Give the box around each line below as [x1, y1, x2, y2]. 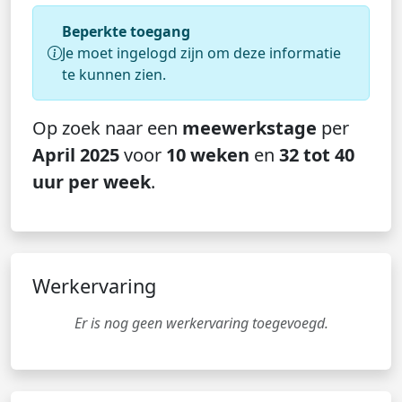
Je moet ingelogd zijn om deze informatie [62, 43, 341, 63]
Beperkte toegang [62, 22, 190, 41]
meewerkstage [182, 116, 317, 140]
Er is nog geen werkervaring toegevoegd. [74, 313, 328, 333]
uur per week [32, 170, 151, 194]
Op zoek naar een [32, 116, 182, 140]
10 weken [166, 143, 249, 167]
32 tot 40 [279, 143, 354, 167]
